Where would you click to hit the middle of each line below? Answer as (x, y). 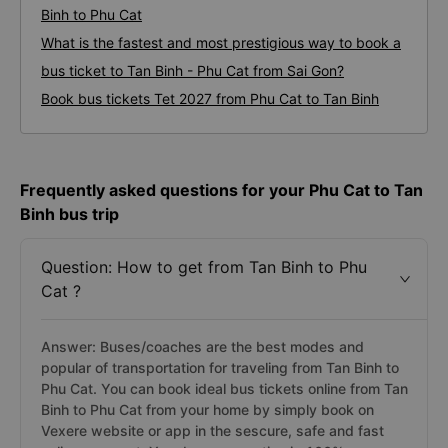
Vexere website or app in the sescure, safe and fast (212, 430)
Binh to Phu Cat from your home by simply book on (207, 409)
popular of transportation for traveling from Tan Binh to (220, 367)
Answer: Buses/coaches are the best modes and (202, 346)
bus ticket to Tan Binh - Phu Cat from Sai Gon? (192, 70)
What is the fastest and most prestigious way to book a (221, 42)
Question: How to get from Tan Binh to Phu (204, 267)
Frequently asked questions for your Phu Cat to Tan (221, 190)
